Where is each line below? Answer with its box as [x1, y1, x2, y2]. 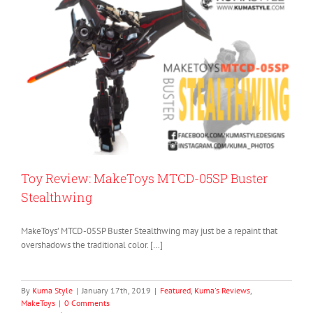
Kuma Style [32, 284, 73, 296]
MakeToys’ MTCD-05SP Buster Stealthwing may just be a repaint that [21, 224, 277, 237]
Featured [160, 284, 191, 296]
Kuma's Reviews [194, 284, 250, 296]
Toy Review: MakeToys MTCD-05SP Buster [21, 169, 268, 187]
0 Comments [64, 297, 110, 308]
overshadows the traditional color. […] [21, 238, 163, 251]
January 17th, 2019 [82, 284, 151, 296]
